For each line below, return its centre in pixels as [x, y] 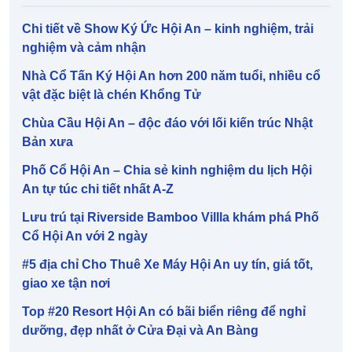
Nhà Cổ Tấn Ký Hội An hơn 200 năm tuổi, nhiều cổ [171, 76]
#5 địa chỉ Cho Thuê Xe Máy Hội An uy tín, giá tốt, [167, 265]
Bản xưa [48, 142]
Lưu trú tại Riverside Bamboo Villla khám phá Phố [170, 218]
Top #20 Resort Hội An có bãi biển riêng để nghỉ [164, 312]
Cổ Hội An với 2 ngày [85, 236]
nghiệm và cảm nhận [84, 48]
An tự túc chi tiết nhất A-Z [98, 189]
